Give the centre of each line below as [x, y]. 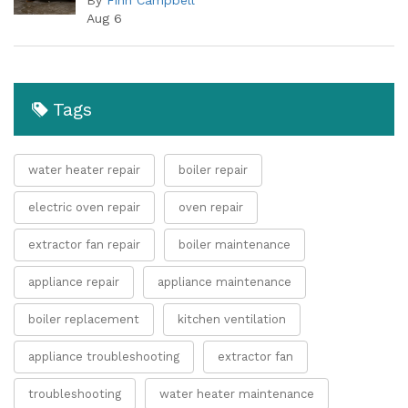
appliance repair [74, 282]
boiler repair [213, 170]
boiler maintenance [235, 245]
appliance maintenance [224, 282]
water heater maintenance [237, 394]
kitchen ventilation [232, 320]
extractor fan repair [84, 245]
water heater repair [84, 170]
